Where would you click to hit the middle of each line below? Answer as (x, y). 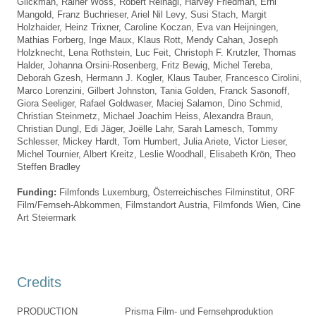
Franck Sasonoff (253, 90)
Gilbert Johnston (121, 90)
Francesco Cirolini (262, 78)
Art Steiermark (47, 217)
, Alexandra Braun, (236, 116)
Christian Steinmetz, (60, 116)
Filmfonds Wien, (246, 205)
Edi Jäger (104, 128)
